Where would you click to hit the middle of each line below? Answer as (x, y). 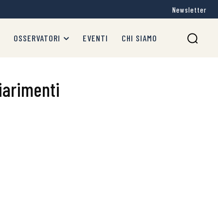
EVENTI (95, 38)
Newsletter (189, 10)
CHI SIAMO (139, 38)
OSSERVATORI (37, 38)
